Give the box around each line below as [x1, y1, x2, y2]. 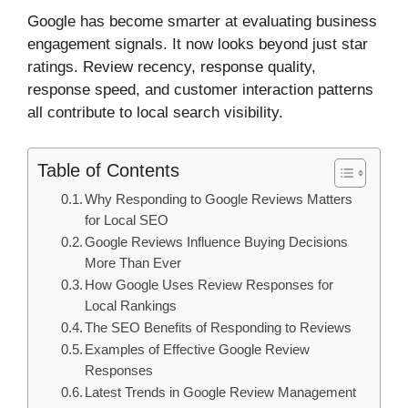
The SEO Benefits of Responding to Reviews [85, 320, 352, 335]
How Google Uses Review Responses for [85, 277, 334, 292]
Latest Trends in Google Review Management [85, 384, 357, 400]
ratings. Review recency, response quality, [27, 58, 316, 76]
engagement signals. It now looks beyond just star [27, 36, 368, 54]
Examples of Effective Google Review [85, 342, 311, 357]
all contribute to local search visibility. [27, 104, 283, 122]
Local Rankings [85, 298, 178, 313]
